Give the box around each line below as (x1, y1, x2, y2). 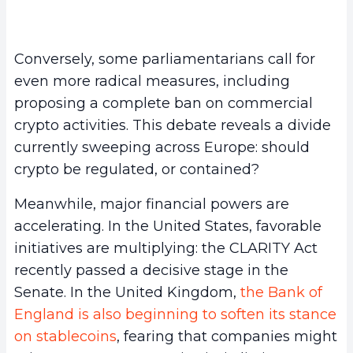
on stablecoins (14, 327, 117, 345)
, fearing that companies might (117, 327, 337, 345)
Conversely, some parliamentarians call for (14, 50, 315, 68)
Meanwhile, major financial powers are (14, 195, 289, 213)
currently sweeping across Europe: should (14, 138, 310, 156)
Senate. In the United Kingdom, (14, 283, 240, 301)
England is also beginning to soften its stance (14, 305, 336, 323)
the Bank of (240, 283, 322, 301)
